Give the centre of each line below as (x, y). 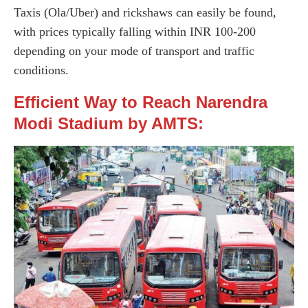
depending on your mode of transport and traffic (134, 51)
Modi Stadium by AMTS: (109, 123)
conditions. (41, 70)
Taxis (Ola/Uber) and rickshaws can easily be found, (145, 12)
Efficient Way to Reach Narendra (141, 102)
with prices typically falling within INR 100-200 (135, 31)
